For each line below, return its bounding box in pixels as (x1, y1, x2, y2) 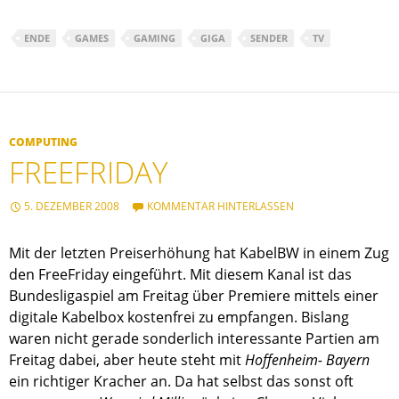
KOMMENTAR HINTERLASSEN (147, 199, 294, 215)
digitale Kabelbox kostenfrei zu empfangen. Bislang (9, 307, 349, 328)
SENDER (250, 31, 288, 45)
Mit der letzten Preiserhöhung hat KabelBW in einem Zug (9, 243, 389, 264)
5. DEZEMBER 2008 (24, 199, 119, 215)
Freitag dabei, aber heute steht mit (9, 350, 245, 370)
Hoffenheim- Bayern (245, 350, 370, 370)
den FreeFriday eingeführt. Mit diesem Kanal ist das (9, 265, 352, 285)
